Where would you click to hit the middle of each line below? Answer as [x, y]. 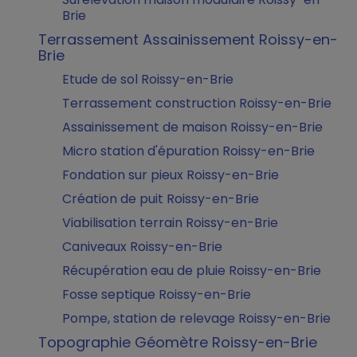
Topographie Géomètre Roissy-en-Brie [178, 342]
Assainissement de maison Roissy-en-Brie [192, 127]
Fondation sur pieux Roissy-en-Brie [171, 175]
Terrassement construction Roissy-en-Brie [197, 103]
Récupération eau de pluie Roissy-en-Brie [192, 271]
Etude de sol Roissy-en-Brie [148, 79]
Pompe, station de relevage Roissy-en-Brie [196, 318]
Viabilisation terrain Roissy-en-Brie [170, 223]
